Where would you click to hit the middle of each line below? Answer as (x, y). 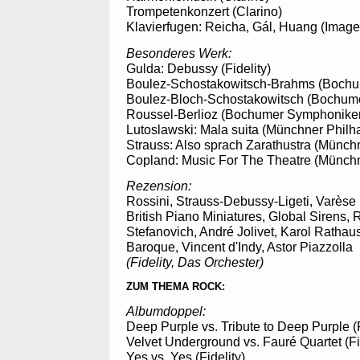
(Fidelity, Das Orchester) (195, 262)
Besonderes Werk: (179, 53)
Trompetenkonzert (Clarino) (204, 12)
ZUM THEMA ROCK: (176, 287)
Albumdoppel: (166, 311)
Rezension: (159, 186)
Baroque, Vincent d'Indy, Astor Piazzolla (239, 247)
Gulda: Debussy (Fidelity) (198, 68)
